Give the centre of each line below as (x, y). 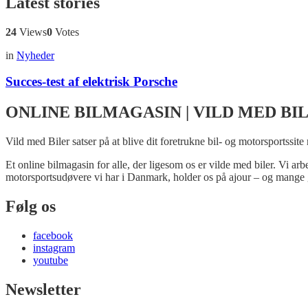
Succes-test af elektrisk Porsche (91, 82)
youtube (51, 261)
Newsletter (43, 289)
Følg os (31, 207)
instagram (54, 248)
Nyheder (35, 55)
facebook (53, 236)
